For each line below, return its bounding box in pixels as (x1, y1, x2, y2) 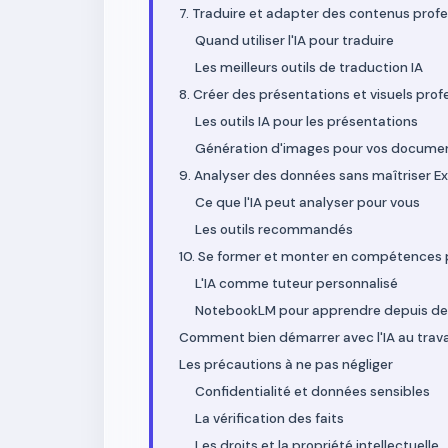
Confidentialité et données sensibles (195, 383, 430, 400)
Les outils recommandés (195, 221, 353, 238)
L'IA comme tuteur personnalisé (195, 275, 398, 292)
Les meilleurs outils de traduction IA (195, 59, 423, 76)
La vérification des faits (195, 410, 344, 427)
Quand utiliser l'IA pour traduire (195, 32, 394, 49)
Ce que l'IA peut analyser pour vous (195, 194, 420, 211)
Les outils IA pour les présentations (195, 113, 418, 130)
